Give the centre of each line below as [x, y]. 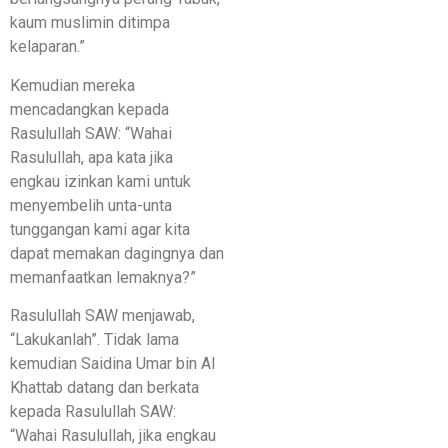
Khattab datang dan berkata [104, 388]
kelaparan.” [47, 47]
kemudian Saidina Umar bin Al [112, 364]
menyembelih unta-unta [91, 205]
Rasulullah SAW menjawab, [102, 316]
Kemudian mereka [72, 85]
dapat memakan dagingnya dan [117, 253]
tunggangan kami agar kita [100, 229]
